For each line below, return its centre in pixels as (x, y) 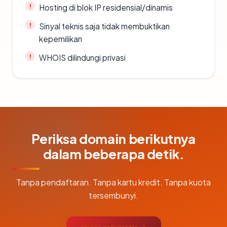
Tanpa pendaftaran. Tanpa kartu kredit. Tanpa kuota (113, 182)
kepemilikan (61, 39)
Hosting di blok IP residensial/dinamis (106, 7)
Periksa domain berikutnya (113, 139)
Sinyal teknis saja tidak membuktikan (104, 26)
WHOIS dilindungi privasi (82, 58)
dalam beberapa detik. (113, 154)
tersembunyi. (113, 195)
